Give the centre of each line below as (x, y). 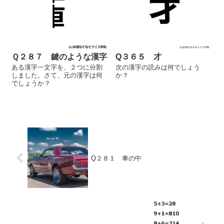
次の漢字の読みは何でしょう (158, 67)
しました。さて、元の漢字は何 (57, 75)
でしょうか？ (31, 83)
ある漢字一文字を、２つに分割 (57, 67)
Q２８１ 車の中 (116, 158)
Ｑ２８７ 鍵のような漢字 (59, 57)
